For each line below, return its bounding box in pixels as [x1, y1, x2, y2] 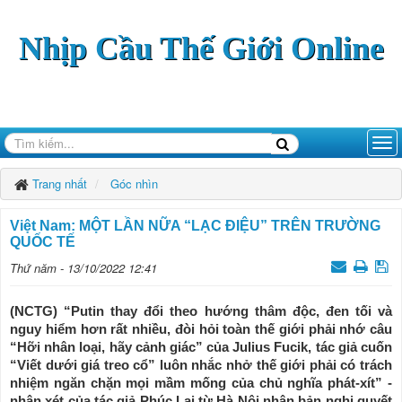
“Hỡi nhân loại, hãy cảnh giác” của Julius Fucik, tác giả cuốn [10, 339, 392, 354]
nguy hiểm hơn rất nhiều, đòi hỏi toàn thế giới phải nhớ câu [10, 321, 392, 336]
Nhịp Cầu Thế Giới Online [19, 31, 384, 66]
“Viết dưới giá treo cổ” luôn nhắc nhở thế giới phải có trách [10, 357, 392, 372]
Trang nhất [32, 175, 87, 192]
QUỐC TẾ [10, 234, 75, 249]
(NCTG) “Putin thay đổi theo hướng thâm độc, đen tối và [10, 303, 392, 319]
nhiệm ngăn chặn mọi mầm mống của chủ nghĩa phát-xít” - [10, 375, 392, 390]
